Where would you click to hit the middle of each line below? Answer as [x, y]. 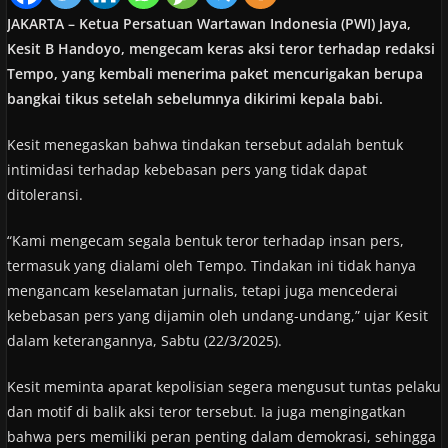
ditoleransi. [44, 194]
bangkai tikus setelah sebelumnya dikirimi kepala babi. [194, 98]
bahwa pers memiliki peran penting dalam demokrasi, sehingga [221, 436]
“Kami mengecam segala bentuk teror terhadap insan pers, [205, 240]
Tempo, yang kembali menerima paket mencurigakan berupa [214, 73]
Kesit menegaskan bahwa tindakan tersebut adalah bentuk [204, 144]
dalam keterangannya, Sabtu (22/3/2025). [144, 340]
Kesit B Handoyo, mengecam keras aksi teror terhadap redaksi [220, 48]
